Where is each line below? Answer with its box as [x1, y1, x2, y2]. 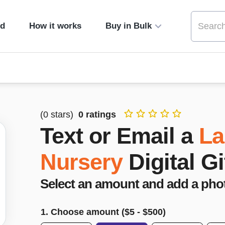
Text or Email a [40, 123, 193, 149]
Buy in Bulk [105, 21, 152, 31]
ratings [83, 109, 116, 120]
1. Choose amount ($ [41, 206, 130, 217]
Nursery [40, 149, 123, 175]
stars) [48, 109, 76, 120]
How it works [29, 21, 81, 31]
